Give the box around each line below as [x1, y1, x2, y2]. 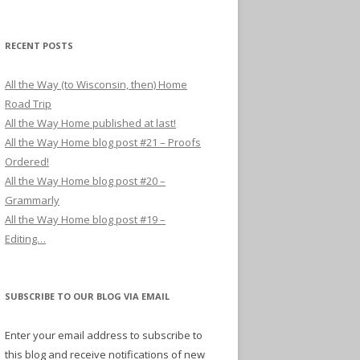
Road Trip [5, 96, 51, 111]
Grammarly [5, 192, 59, 207]
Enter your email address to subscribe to [5, 327, 202, 342]
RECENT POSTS [5, 39, 73, 51]
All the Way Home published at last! [5, 115, 176, 130]
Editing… [5, 231, 46, 246]
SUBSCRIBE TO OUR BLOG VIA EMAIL [5, 289, 170, 302]
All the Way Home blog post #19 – [5, 211, 166, 227]
